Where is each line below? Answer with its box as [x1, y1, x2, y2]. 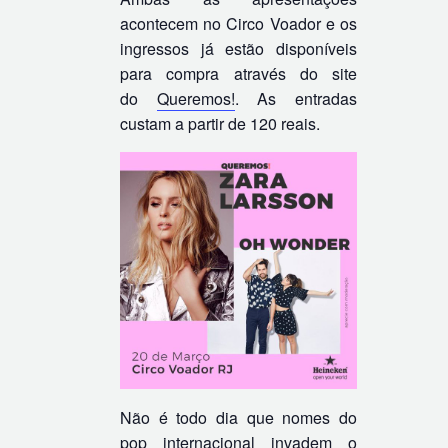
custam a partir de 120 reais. [120, 112, 321, 136]
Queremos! [156, 87, 235, 111]
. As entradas [234, 87, 358, 111]
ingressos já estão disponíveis [120, 37, 358, 61]
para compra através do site [120, 62, 358, 86]
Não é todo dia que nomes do [120, 406, 358, 430]
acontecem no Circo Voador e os [120, 12, 358, 36]
